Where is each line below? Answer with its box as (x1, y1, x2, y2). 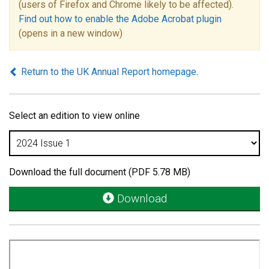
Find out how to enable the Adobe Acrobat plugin (19, 13, 222, 25)
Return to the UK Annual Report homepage (19, 66, 196, 77)
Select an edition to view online (9, 110, 140, 121)
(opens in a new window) (19, 28, 122, 39)
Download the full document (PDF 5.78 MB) (9, 166, 190, 178)
